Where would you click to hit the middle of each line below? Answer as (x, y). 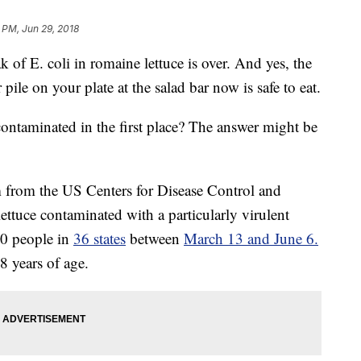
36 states (100, 239)
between (155, 239)
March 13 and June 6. (251, 239)
